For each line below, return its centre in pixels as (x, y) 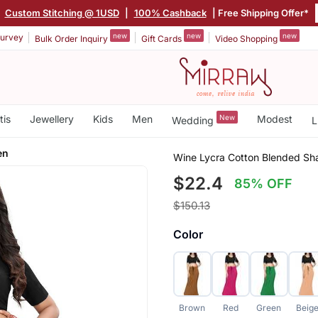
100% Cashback (170, 12)
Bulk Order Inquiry (72, 38)
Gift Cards (163, 38)
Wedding (194, 120)
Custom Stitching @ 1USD (62, 12)
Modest (274, 119)
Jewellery (51, 119)
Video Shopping (247, 38)
